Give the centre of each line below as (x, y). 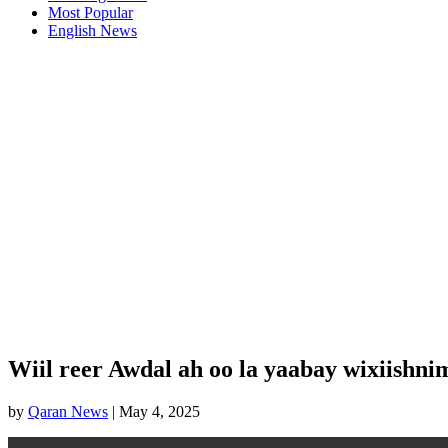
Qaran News (68, 411)
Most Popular (90, 12)
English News (92, 30)
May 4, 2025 (159, 411)
